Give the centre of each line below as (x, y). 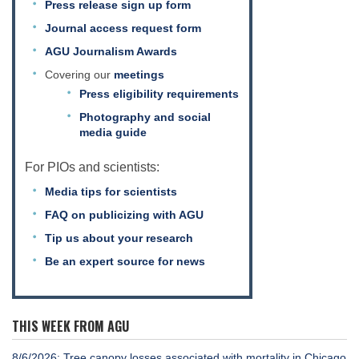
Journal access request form (123, 28)
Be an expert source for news (125, 261)
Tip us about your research (119, 238)
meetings (139, 74)
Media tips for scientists (111, 191)
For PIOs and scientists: (92, 167)
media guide (113, 132)
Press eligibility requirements (159, 93)
